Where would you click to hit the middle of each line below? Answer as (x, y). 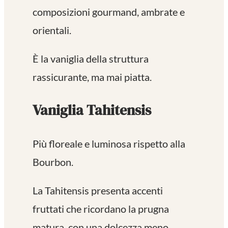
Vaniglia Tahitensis (92, 110)
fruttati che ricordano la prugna (101, 209)
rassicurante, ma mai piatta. (92, 77)
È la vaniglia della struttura (91, 59)
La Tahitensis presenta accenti (98, 191)
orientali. (52, 30)
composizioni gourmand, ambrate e (109, 12)
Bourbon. (53, 162)
